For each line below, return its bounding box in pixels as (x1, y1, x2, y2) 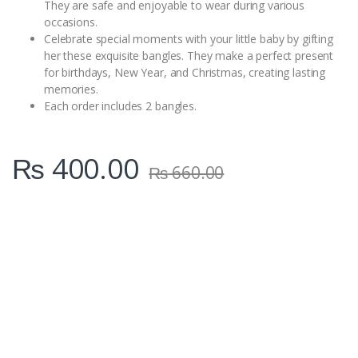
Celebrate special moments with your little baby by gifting (44, 31, 333, 47)
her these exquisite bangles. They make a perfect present (44, 48, 334, 64)
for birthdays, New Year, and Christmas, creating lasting (44, 65, 326, 81)
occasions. (44, 14, 97, 30)
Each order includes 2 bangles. (44, 98, 197, 114)
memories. (44, 82, 98, 97)
